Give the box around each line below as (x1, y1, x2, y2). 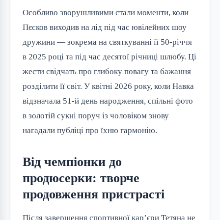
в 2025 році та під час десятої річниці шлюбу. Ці (23, 52, 196, 62)
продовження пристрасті (23, 187, 165, 202)
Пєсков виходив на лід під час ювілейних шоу (23, 23, 187, 32)
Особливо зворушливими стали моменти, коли (23, 8, 189, 18)
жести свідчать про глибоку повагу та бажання (23, 67, 191, 77)
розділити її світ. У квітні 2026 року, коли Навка (23, 82, 194, 91)
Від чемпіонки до (23, 155, 122, 169)
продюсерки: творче (23, 171, 139, 186)
